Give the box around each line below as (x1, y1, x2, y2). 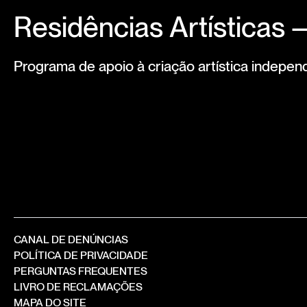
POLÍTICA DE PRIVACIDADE (13, 248, 148, 262)
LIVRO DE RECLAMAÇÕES (13, 280, 143, 293)
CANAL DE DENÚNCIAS (13, 232, 128, 246)
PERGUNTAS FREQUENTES (13, 264, 147, 278)
